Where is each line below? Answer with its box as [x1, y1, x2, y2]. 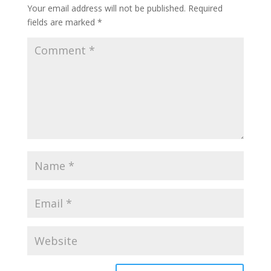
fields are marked [27, 16, 97, 28]
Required [188, 2, 223, 15]
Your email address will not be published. [27, 2, 186, 15]
